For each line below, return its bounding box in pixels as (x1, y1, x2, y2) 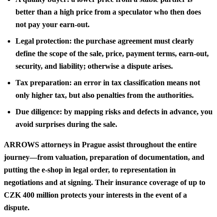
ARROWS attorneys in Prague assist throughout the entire (4, 140, 197, 149)
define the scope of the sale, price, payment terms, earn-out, (15, 49, 209, 58)
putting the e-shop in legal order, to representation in (4, 165, 176, 174)
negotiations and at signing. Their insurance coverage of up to (4, 178, 205, 186)
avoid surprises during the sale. (15, 120, 117, 128)
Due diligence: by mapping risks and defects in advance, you (15, 107, 213, 116)
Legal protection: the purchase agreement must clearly (15, 36, 194, 45)
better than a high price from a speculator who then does (15, 7, 201, 16)
